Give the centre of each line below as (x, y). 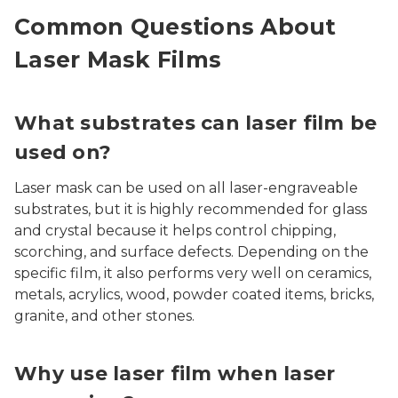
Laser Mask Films (118, 60)
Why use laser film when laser (175, 374)
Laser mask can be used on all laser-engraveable (186, 188)
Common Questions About (175, 27)
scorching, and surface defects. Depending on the (191, 252)
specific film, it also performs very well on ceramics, (193, 274)
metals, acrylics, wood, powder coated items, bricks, (194, 295)
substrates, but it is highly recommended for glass (191, 210)
